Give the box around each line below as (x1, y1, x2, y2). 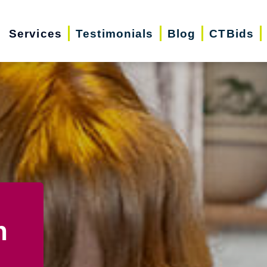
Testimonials (76, 27, 154, 40)
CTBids (209, 27, 254, 40)
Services (8, 27, 62, 40)
